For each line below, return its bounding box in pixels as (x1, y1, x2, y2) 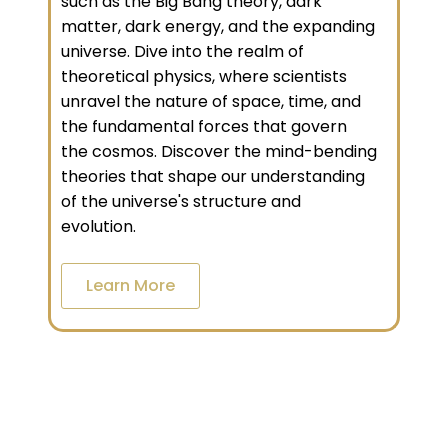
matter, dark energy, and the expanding (61, 15, 375, 39)
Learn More (86, 274, 175, 298)
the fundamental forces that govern (61, 115, 347, 139)
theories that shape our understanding (61, 165, 365, 189)
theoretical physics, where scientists (61, 65, 347, 89)
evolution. (61, 215, 136, 239)
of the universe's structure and (61, 190, 301, 214)
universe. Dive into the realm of (61, 40, 304, 64)
